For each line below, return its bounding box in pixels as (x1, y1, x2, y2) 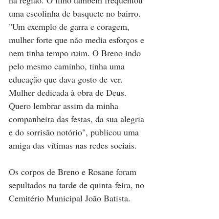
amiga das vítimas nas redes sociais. (9, 139, 137, 151)
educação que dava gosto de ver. (9, 73, 125, 85)
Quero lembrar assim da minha (9, 100, 121, 111)
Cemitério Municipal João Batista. (9, 192, 131, 204)
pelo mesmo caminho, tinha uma (9, 60, 127, 72)
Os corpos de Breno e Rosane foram (9, 166, 139, 177)
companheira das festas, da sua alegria (9, 113, 147, 125)
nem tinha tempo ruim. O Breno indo (9, 47, 143, 59)
